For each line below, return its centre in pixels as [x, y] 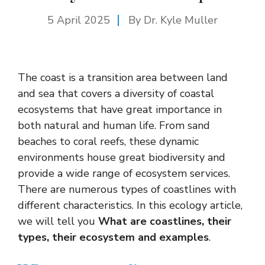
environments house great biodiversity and [122, 157]
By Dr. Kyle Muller [173, 20]
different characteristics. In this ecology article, [130, 205]
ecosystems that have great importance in [120, 109]
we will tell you [58, 221]
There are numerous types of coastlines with [127, 189]
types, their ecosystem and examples [113, 237]
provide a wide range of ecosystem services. [124, 173]
